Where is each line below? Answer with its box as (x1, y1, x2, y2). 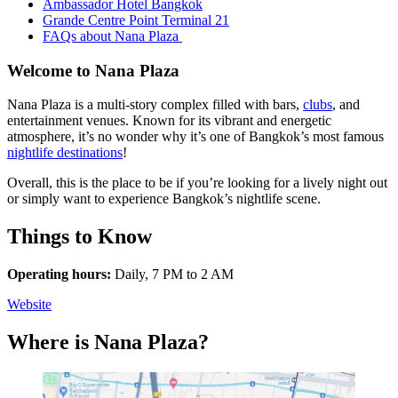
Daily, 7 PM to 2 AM (115, 267, 234, 283)
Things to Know (7, 225, 152, 249)
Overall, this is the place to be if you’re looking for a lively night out (7, 175, 387, 191)
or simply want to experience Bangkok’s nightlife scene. (7, 191, 321, 207)
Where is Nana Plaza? (7, 330, 209, 354)
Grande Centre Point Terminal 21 (43, 12, 229, 28)
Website (7, 297, 52, 313)
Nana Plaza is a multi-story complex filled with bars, (7, 97, 303, 113)
